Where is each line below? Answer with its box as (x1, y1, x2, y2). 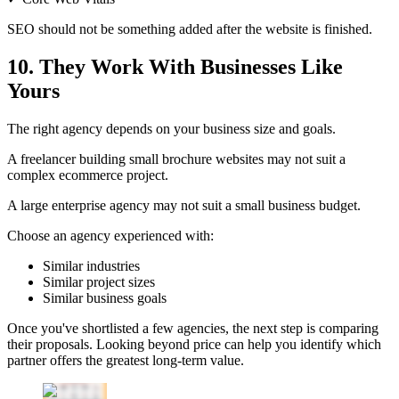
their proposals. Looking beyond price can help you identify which (7, 336, 381, 352)
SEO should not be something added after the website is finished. (7, 20, 372, 37)
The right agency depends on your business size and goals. (7, 120, 336, 136)
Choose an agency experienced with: (7, 227, 214, 243)
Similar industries (43, 257, 140, 273)
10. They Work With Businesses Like (7, 54, 343, 78)
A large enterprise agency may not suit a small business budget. (7, 197, 361, 213)
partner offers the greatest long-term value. (7, 352, 244, 368)
